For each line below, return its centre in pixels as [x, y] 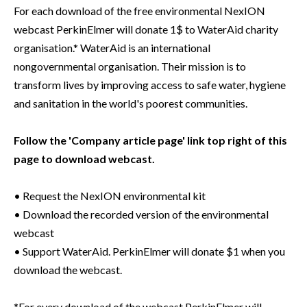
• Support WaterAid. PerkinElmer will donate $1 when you [149, 251]
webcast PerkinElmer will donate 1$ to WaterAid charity [146, 29]
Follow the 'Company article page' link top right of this [150, 140]
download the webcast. [68, 270]
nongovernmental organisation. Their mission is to [130, 66]
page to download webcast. [84, 159]
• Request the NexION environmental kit [110, 196]
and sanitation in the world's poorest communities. [131, 103]
